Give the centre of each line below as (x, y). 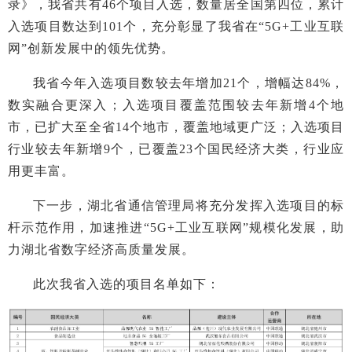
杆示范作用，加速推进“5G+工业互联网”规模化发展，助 (176, 227)
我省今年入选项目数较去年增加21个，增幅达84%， (189, 83)
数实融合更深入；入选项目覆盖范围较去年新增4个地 (176, 105)
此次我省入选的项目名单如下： (126, 284)
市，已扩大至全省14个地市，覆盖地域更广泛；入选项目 (176, 127)
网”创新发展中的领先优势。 (91, 48)
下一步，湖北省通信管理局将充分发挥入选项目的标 (189, 205)
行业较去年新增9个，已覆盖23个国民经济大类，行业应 (176, 149)
